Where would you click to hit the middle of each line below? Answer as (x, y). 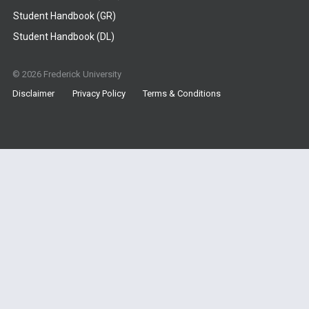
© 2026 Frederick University (67, 74)
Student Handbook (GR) (64, 16)
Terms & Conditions (182, 93)
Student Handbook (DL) (63, 37)
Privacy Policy (99, 93)
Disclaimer (34, 93)
